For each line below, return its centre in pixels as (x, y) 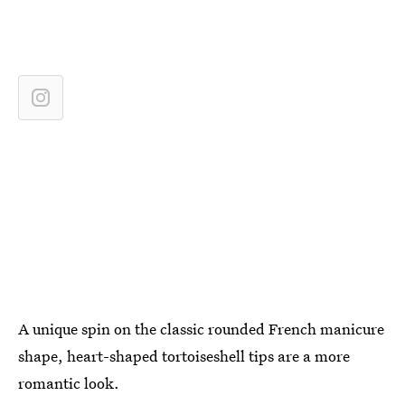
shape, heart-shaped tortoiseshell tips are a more (184, 356)
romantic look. (69, 383)
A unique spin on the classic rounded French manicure (201, 329)
